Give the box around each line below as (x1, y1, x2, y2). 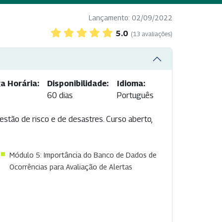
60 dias (47, 91, 73, 101)
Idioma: (117, 79, 146, 89)
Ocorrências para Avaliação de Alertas (9, 163, 133, 171)
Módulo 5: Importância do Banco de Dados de (9, 151, 157, 160)
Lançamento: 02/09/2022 (89, 13, 172, 22)
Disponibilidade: (47, 79, 109, 89)
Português (117, 91, 154, 101)
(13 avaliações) (131, 30, 172, 38)
